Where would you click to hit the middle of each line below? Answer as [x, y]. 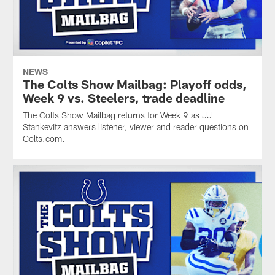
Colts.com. [44, 138]
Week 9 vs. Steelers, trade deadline [123, 97]
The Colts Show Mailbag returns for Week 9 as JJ [117, 115]
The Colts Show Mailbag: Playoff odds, [134, 84]
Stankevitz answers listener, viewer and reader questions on [135, 126]
